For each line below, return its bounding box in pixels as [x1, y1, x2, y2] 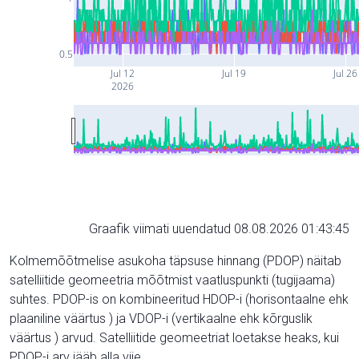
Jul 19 [220, 66, 247, 80]
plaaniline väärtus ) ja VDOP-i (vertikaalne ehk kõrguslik [10, 310, 313, 326]
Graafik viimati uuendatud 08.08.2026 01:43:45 [89, 220, 349, 236]
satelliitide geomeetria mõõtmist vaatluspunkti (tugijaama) [10, 272, 335, 288]
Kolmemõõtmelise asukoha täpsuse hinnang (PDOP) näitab [10, 252, 341, 268]
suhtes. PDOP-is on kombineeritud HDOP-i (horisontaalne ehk [10, 291, 349, 307]
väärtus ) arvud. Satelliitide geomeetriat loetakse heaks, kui [10, 329, 339, 345]
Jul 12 [109, 66, 135, 80]
